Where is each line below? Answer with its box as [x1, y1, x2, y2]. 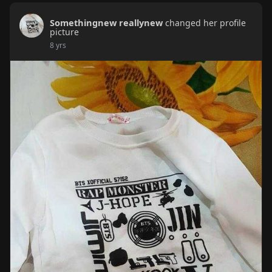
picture [49, 26, 79, 38]
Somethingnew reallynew [49, 16, 163, 29]
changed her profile [165, 17, 246, 29]
